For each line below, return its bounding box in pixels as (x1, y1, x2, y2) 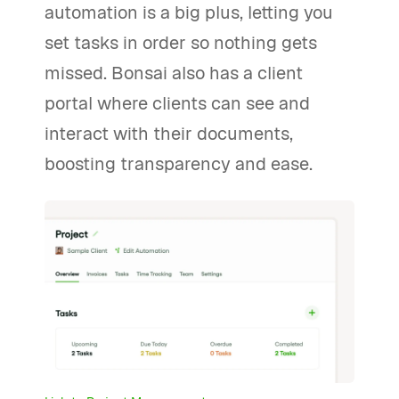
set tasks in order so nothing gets (45, 31, 317, 54)
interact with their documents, (45, 122, 293, 145)
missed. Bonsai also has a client (45, 61, 303, 85)
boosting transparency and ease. (45, 152, 313, 175)
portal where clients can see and (45, 92, 310, 115)
